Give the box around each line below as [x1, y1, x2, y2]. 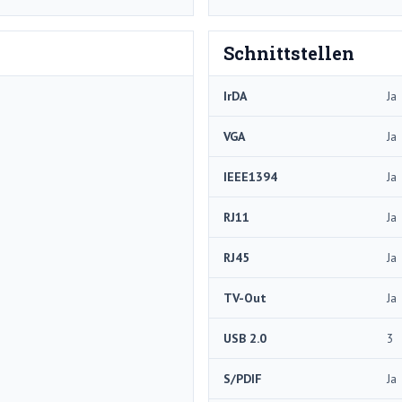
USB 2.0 [223, 329, 267, 346]
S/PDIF [223, 370, 262, 387]
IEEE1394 [223, 168, 277, 185]
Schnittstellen [223, 40, 354, 65]
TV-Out [223, 289, 267, 306]
